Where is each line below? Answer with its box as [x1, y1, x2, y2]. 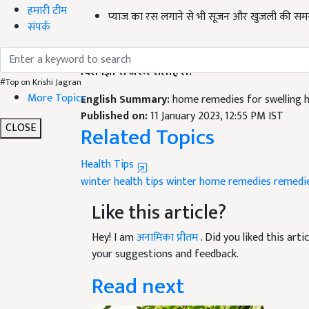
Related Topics [81, 103, 215, 140]
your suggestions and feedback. [92, 228, 239, 248]
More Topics [28, 88, 86, 108]
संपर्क [28, 17, 50, 37]
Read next [92, 252, 184, 289]
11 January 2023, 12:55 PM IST [150, 90, 283, 110]
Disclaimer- [81, 30, 141, 49]
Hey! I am [92, 212, 137, 231]
